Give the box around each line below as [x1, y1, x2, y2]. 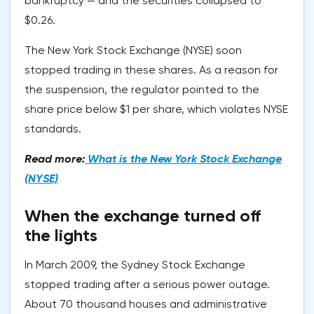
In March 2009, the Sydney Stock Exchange [25, 258, 245, 272]
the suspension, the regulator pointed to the [25, 83, 259, 97]
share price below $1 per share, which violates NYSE [25, 102, 288, 116]
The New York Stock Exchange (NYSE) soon [25, 43, 242, 57]
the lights [25, 225, 97, 246]
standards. [25, 122, 81, 136]
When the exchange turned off [25, 205, 261, 226]
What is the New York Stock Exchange [85, 152, 282, 166]
